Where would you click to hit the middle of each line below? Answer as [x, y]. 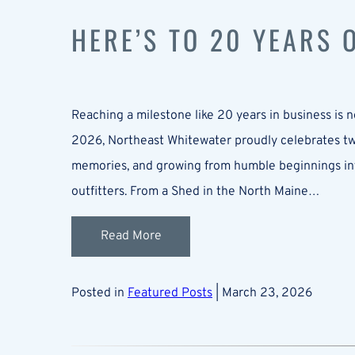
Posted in [99, 293]
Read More [131, 237]
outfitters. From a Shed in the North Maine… [195, 191]
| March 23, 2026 [262, 293]
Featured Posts [170, 293]
